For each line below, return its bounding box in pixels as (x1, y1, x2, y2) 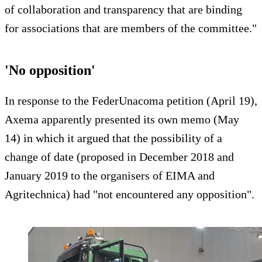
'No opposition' (5, 62, 95, 78)
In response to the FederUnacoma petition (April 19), (5, 94, 257, 107)
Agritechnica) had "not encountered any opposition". (5, 187, 254, 201)
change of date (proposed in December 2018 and (5, 150, 234, 163)
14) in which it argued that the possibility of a (5, 131, 222, 144)
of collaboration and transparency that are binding (5, 2, 242, 16)
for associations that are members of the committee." (5, 21, 257, 35)
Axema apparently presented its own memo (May (5, 112, 239, 126)
